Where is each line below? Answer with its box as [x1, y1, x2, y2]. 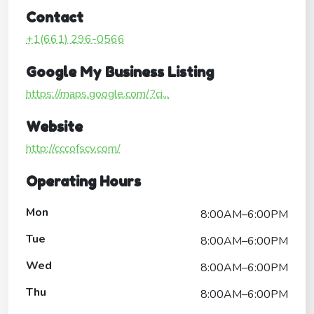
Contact [26, 8, 83, 26]
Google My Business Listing [26, 63, 214, 81]
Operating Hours [26, 172, 141, 190]
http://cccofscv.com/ [26, 140, 121, 156]
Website [26, 118, 83, 135]
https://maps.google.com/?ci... [26, 86, 169, 102]
